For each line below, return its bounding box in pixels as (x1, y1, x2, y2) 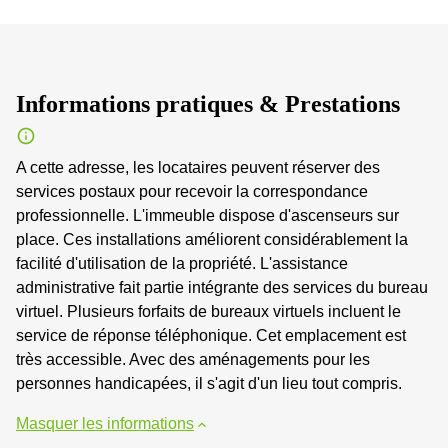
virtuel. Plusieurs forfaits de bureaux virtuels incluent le (16, 303, 401, 320)
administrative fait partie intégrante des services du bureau (16, 279, 428, 296)
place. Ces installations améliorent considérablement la (16, 231, 408, 248)
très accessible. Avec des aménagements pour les (16, 351, 370, 368)
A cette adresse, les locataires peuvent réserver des (16, 159, 380, 176)
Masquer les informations (16, 415, 194, 432)
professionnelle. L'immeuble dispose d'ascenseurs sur (16, 207, 399, 224)
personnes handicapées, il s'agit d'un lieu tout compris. (16, 375, 402, 392)
